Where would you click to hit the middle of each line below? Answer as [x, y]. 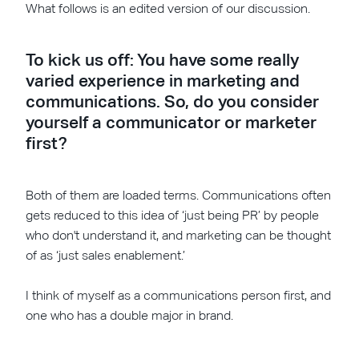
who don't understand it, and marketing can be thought [179, 235]
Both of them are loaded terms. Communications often [179, 195]
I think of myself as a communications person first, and [179, 295]
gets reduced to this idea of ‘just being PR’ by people [173, 215]
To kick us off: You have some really [163, 60]
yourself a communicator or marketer [171, 122]
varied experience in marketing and [163, 81]
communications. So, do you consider [173, 101]
